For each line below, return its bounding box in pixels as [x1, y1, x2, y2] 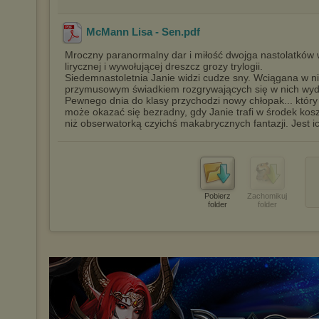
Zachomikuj [247, 192, 287, 200]
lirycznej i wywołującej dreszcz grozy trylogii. [65, 61, 263, 72]
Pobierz [204, 192, 231, 200]
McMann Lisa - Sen [86, 26, 181, 38]
